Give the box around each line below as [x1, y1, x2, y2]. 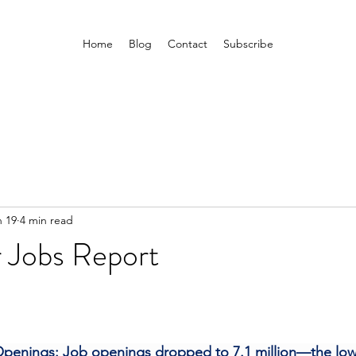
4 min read [20, 212, 73, 227]
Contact [168, 37, 207, 51]
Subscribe [223, 37, 273, 51]
